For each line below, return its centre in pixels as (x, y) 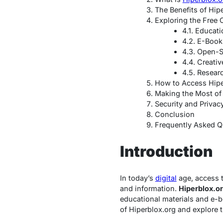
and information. (149, 188)
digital (166, 178)
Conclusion (174, 114)
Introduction (166, 151)
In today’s (137, 178)
